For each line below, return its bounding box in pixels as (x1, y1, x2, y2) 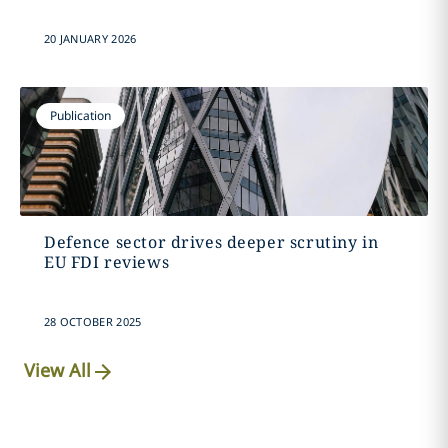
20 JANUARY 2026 (43, 31, 137, 46)
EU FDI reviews (43, 251, 170, 273)
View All (24, 358, 92, 383)
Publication (49, 107, 111, 124)
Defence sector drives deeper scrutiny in (43, 231, 379, 253)
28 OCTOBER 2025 (43, 314, 142, 329)
